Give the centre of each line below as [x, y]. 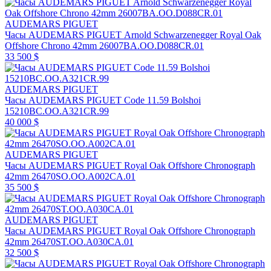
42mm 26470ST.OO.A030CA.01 [69, 241]
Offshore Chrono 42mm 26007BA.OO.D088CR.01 [104, 45]
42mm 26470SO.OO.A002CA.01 [70, 176]
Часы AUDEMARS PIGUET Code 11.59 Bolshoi [103, 100]
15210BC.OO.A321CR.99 [57, 111]
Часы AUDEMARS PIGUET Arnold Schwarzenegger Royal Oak [133, 34]
